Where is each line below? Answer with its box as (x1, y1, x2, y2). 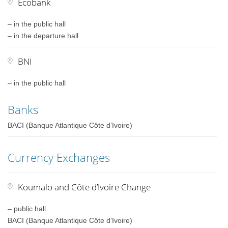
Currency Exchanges (8, 150, 110, 165)
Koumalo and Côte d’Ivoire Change (18, 181, 151, 193)
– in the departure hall (8, 32, 79, 40)
